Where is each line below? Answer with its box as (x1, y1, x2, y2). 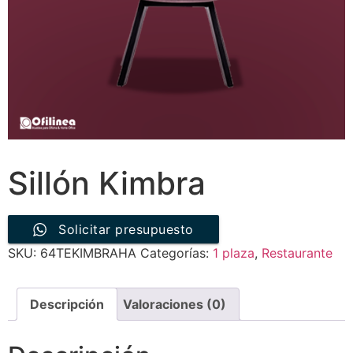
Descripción (30, 296, 104, 312)
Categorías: (140, 245, 213, 261)
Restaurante (262, 245, 333, 261)
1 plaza (213, 245, 255, 261)
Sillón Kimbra (8, 164, 206, 203)
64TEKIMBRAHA (40, 245, 136, 261)
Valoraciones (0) (123, 296, 226, 312)
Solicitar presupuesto (58, 221, 194, 237)
